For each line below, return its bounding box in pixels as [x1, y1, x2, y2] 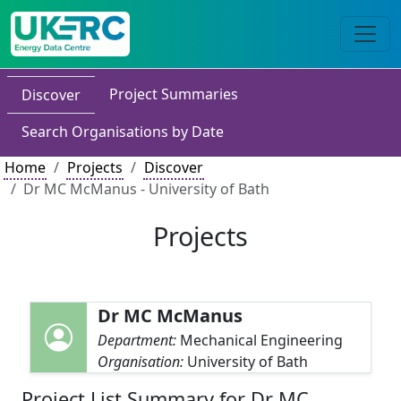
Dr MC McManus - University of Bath [23, 179, 269, 199]
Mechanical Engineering [180, 330, 344, 350]
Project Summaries [109, 84, 238, 104]
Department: [98, 330, 181, 350]
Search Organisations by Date [21, 122, 224, 141]
